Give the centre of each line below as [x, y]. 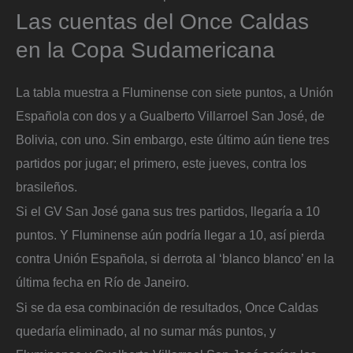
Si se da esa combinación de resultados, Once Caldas [167, 307]
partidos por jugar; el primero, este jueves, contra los [161, 163]
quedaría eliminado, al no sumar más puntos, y [146, 331]
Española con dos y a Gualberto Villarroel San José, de [170, 115]
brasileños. [48, 186]
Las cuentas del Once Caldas [162, 21]
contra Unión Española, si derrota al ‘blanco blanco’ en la [175, 259]
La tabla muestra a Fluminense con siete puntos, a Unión [175, 92]
